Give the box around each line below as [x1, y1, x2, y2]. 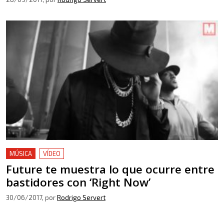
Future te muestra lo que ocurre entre [6, 161, 214, 177]
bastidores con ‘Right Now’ [6, 174, 150, 190]
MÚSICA [9, 149, 32, 157]
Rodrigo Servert [57, 193, 105, 201]
